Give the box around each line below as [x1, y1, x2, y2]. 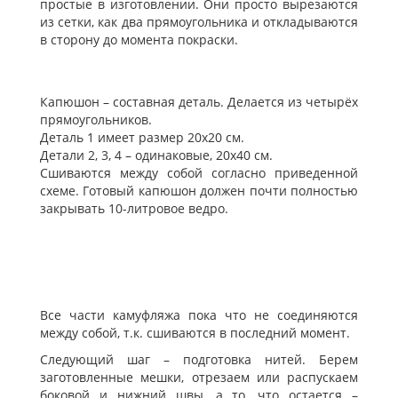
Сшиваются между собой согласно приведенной [40, 164, 358, 182]
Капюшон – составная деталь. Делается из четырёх [40, 93, 358, 111]
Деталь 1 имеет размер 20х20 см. [40, 129, 244, 147]
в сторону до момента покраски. [40, 31, 238, 49]
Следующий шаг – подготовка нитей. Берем [40, 351, 358, 369]
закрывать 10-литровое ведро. [40, 200, 228, 218]
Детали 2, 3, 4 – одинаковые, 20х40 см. [40, 147, 273, 164]
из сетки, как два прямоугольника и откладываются [40, 13, 358, 31]
